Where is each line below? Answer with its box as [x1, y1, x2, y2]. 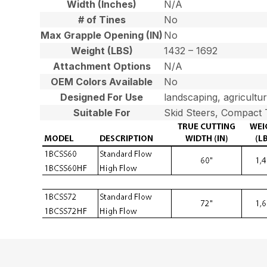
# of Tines [77, 13, 126, 26]
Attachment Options [52, 60, 151, 72]
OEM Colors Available [51, 75, 153, 88]
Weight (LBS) [70, 44, 133, 57]
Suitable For [73, 106, 131, 119]
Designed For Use [60, 91, 144, 103]
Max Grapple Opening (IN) [41, 29, 163, 41]
